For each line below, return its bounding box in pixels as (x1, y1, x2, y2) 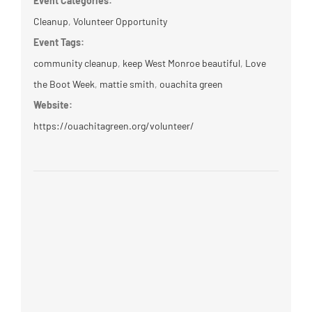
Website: (33, 99, 72, 111)
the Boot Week (33, 78, 95, 91)
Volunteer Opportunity (72, 15, 167, 28)
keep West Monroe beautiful (122, 57, 240, 70)
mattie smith (99, 78, 155, 91)
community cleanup (33, 57, 118, 70)
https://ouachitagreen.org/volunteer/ (33, 120, 194, 132)
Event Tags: (33, 36, 84, 49)
